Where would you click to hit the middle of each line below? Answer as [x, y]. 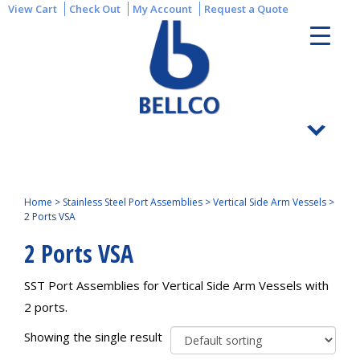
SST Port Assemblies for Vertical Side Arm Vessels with [176, 285]
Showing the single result [93, 337]
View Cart [33, 9]
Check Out [95, 9]
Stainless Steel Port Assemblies [133, 202]
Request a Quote [246, 9]
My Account [162, 9]
